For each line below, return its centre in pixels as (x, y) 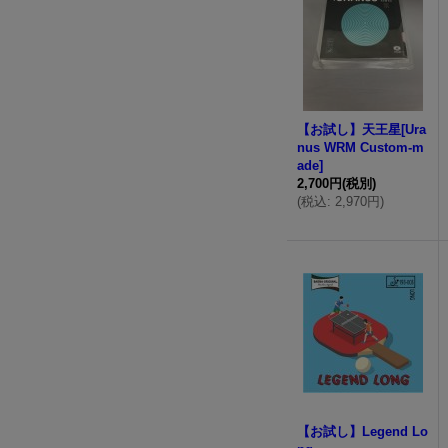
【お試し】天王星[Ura (362, 129)
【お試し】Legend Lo (363, 431)
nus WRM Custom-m (361, 147)
